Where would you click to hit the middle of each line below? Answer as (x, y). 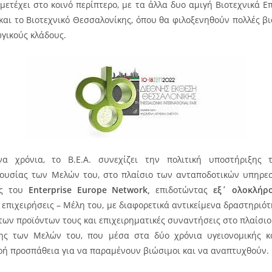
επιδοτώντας (185, 190)
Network (130, 190)
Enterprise (50, 190)
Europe (92, 190)
